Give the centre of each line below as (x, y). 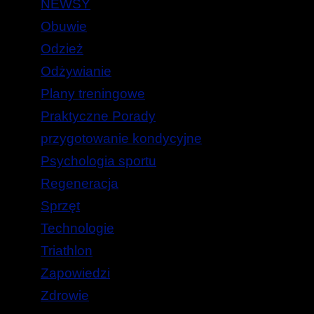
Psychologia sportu (98, 161)
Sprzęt (60, 206)
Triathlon (67, 251)
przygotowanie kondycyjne (121, 139)
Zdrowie (65, 296)
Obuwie (64, 27)
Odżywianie (76, 71)
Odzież (62, 49)
